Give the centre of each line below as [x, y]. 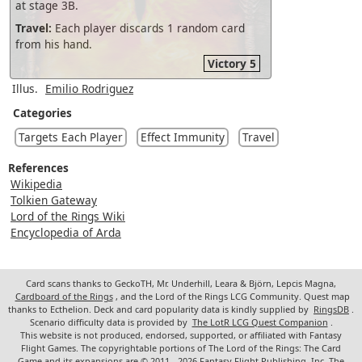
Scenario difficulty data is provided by [109, 322]
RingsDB [331, 309]
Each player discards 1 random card [148, 28]
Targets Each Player [71, 137]
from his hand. [54, 44]
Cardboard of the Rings [64, 297]
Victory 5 [232, 64]
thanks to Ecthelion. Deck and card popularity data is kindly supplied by [160, 309]
